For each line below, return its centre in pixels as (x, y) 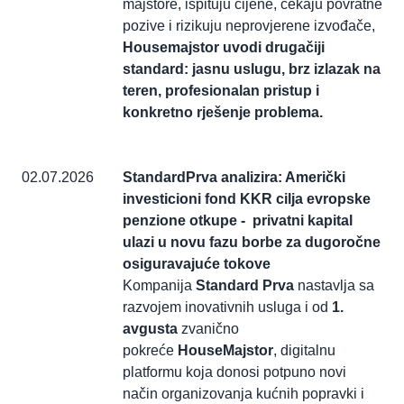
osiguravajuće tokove (197, 264)
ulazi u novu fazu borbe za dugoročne (252, 243)
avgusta (152, 329)
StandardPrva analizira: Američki (234, 178)
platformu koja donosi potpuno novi (234, 372)
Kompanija (159, 286)
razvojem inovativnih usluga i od (227, 308)
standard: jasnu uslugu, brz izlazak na (252, 69)
